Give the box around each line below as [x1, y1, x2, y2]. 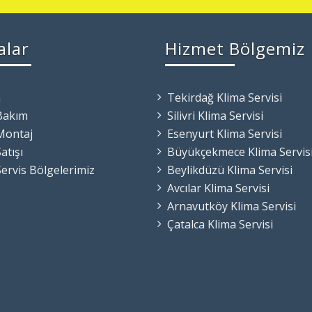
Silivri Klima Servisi [166, 108, 263, 124]
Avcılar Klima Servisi [166, 180, 270, 196]
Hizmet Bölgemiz [164, 37, 305, 61]
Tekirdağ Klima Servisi [166, 90, 282, 106]
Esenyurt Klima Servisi [166, 126, 282, 142]
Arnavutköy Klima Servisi [166, 198, 296, 214]
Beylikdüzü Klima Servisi [166, 162, 292, 178]
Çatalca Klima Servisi [166, 217, 273, 233]
